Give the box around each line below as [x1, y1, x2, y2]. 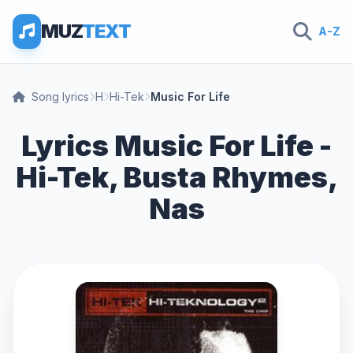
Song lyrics [32, 90, 89, 103]
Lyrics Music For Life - [21, 128, 332, 163]
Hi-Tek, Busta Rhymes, [15, 160, 338, 195]
